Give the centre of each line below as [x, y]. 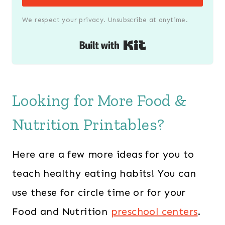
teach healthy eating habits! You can [104, 173]
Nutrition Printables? [88, 124]
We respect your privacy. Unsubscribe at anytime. [105, 20]
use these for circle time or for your [99, 192]
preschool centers [154, 211]
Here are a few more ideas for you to [103, 154]
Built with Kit [179, 45]
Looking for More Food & [99, 100]
